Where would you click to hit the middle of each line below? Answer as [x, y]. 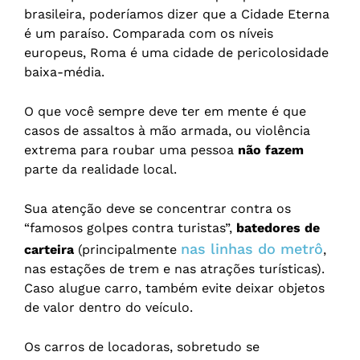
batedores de [278, 228]
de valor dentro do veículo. [108, 308]
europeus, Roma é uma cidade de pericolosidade [176, 53]
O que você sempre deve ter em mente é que [165, 112]
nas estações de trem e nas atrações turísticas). [174, 269]
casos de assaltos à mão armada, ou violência [167, 131]
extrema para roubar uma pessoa [131, 150]
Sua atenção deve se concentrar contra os [157, 209]
